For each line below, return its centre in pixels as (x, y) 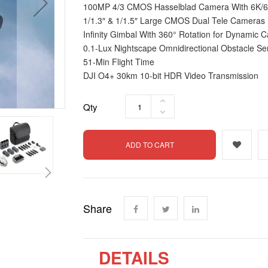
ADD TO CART (150, 144)
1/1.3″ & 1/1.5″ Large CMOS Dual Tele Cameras (174, 20)
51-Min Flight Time (119, 62)
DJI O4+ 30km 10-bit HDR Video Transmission (171, 75)
